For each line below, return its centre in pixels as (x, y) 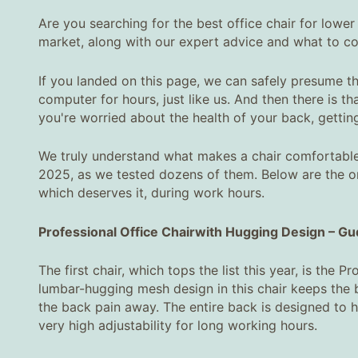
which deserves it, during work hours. (151, 193)
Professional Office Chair (117, 231)
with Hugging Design (262, 231)
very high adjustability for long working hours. (178, 326)
